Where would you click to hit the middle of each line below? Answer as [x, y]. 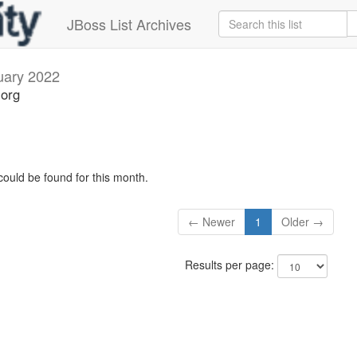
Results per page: [231, 265]
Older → [303, 222]
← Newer [212, 222]
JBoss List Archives [129, 24]
